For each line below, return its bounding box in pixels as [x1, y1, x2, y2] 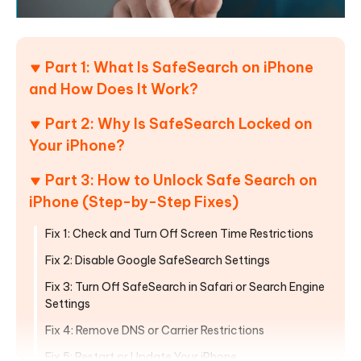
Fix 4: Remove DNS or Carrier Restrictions [45, 322, 264, 338]
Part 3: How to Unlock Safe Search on [45, 170, 317, 189]
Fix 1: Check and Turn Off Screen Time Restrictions [45, 226, 313, 241]
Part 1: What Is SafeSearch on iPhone [45, 57, 313, 77]
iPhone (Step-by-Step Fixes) [29, 192, 239, 211]
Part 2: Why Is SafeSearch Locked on [45, 114, 313, 133]
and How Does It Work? [29, 79, 198, 98]
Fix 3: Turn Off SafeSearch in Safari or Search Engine [45, 279, 325, 294]
